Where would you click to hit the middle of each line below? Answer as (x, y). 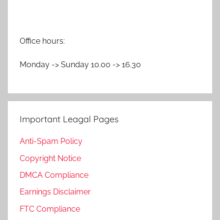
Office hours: (42, 41)
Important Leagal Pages (69, 119)
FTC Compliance (50, 209)
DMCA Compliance (54, 175)
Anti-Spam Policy (51, 141)
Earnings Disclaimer (55, 192)
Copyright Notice (50, 158)
